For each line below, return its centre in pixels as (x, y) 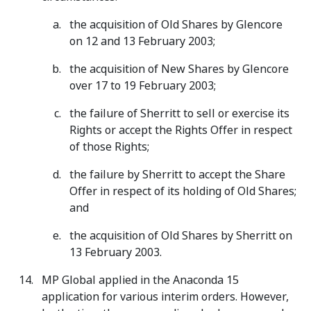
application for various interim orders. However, (165, 297)
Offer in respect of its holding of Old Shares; (183, 191)
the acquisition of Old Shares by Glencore (176, 25)
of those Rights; (109, 147)
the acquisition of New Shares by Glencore (179, 69)
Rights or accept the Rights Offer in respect (181, 130)
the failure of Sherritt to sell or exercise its (179, 114)
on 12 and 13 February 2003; (142, 41)
